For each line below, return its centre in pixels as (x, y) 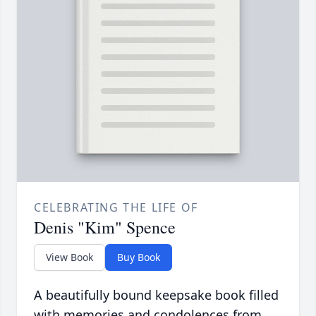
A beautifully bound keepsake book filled (156, 295)
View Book (69, 257)
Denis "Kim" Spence (105, 227)
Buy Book (139, 257)
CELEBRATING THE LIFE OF (116, 208)
